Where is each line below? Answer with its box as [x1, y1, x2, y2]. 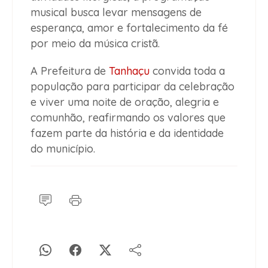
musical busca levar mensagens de [31, 5, 202, 19]
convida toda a [150, 63, 225, 78]
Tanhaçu [109, 63, 150, 78]
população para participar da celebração [31, 79, 234, 93]
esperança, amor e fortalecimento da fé [31, 20, 228, 35]
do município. [31, 141, 95, 156]
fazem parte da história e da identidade [31, 126, 224, 140]
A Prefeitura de [31, 63, 109, 78]
